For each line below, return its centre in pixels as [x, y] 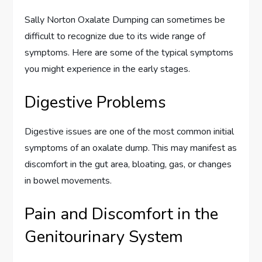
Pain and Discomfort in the [122, 214]
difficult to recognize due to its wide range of [115, 37]
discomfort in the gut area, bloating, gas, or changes [128, 165]
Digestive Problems [96, 103]
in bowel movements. [68, 181]
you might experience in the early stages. [108, 69]
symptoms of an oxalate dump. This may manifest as [131, 148]
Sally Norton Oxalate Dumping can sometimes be [125, 20]
